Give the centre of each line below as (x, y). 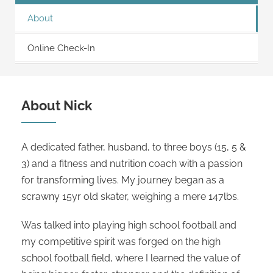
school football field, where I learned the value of (131, 258)
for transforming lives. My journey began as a (123, 180)
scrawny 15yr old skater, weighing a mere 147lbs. (130, 196)
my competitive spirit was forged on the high (121, 241)
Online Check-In (61, 48)
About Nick (57, 105)
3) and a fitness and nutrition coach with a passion (132, 163)
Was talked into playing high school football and (129, 225)
